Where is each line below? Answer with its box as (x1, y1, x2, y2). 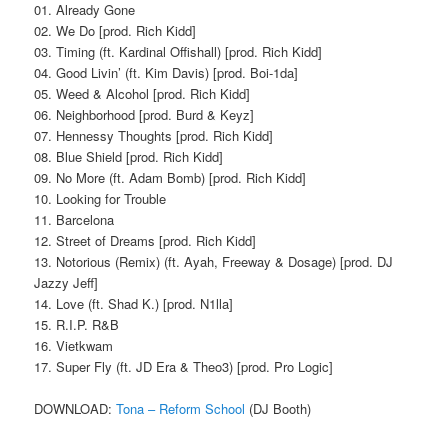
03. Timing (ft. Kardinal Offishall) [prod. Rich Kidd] (34, 41, 323, 61)
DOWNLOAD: (34, 398, 117, 418)
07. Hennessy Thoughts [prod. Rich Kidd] (34, 125, 274, 145)
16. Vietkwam (34, 335, 114, 355)
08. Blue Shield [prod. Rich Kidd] (34, 146, 224, 166)
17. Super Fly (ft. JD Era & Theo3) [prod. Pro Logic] (34, 356, 334, 376)
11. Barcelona (34, 209, 115, 229)
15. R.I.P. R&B (34, 314, 120, 334)
